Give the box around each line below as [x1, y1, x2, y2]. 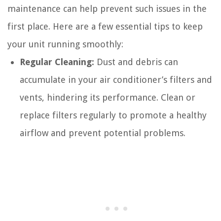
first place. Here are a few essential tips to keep [7, 21, 203, 32]
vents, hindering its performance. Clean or [20, 92, 195, 103]
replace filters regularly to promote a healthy [20, 110, 207, 121]
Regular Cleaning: [20, 57, 94, 68]
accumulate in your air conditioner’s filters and [20, 74, 212, 85]
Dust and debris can [94, 57, 178, 68]
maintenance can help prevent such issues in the [7, 3, 207, 14]
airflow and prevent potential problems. [20, 128, 185, 139]
